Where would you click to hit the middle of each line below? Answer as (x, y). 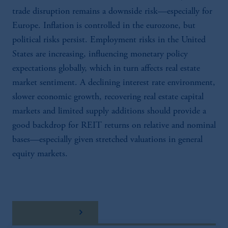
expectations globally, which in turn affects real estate (106, 69)
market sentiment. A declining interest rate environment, (114, 83)
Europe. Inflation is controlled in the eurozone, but (104, 26)
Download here (50, 207)
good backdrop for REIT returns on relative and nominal (114, 126)
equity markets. (40, 154)
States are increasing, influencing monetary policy (100, 54)
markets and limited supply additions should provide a (109, 111)
